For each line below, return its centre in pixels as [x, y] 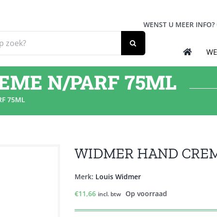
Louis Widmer [118, 177]
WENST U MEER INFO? [179, 24]
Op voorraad [146, 194]
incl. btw [109, 194]
